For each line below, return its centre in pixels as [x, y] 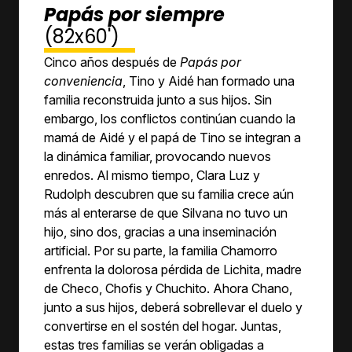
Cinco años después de [110, 62]
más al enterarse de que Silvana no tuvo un [166, 213]
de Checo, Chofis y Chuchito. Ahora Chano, [168, 288]
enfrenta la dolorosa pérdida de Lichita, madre [173, 269]
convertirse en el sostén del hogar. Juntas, [163, 326]
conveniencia [83, 81]
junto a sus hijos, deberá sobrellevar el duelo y [173, 307]
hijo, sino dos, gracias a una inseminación [160, 232]
